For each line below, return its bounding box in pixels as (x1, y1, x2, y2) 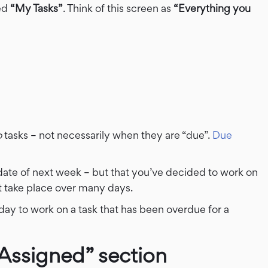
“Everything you (173, 2, 251, 14)
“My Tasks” (10, 2, 63, 14)
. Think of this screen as (63, 2, 173, 14)
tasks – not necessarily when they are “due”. (2, 129, 212, 141)
